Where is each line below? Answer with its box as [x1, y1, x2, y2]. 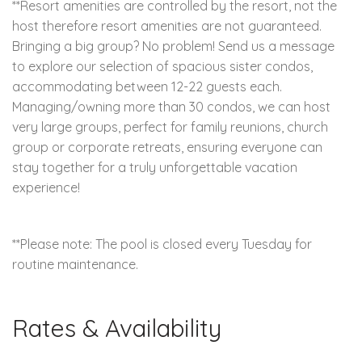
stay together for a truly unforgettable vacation [12, 158, 297, 175]
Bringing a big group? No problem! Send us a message [12, 37, 335, 54]
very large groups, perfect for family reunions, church [12, 118, 328, 135]
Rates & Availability [12, 312, 221, 343]
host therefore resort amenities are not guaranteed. [12, 17, 322, 34]
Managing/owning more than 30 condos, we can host [12, 98, 330, 115]
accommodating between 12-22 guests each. [12, 78, 282, 95]
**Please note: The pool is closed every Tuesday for [12, 235, 312, 252]
